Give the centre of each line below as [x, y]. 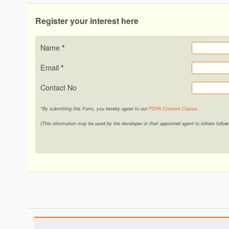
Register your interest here [87, 21]
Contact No [58, 87]
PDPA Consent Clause [173, 108]
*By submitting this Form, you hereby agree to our [94, 108]
